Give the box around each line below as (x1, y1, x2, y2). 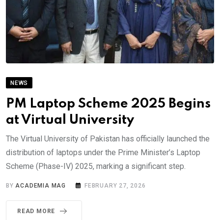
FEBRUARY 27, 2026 (84, 182, 146, 190)
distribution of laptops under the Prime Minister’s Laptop (6, 148, 200, 158)
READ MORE (17, 208, 55, 215)
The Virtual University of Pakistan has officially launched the (6, 134, 210, 144)
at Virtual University (6, 113, 134, 127)
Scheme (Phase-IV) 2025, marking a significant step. (6, 162, 186, 171)
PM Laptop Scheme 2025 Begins (6, 97, 211, 111)
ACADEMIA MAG (15, 182, 66, 190)
